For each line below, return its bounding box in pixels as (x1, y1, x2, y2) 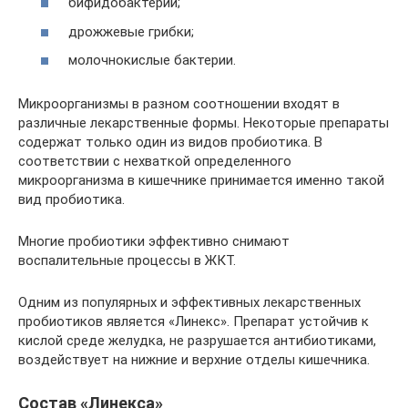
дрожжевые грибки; (68, 23, 194, 40)
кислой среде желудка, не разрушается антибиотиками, (18, 332, 376, 349)
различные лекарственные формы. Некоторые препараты (18, 115, 389, 131)
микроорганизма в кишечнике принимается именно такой (18, 172, 384, 189)
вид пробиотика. (18, 191, 125, 208)
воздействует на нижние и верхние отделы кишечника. (18, 352, 370, 368)
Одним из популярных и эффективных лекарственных (18, 294, 361, 311)
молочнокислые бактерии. (68, 52, 236, 68)
